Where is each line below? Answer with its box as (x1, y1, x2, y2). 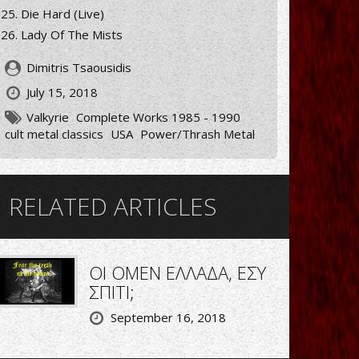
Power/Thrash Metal (140, 125, 255, 142)
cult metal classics (5, 125, 103, 142)
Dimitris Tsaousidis (23, 58, 131, 75)
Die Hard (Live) (21, 5, 104, 22)
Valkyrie (26, 108, 69, 125)
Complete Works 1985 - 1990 (76, 108, 240, 125)
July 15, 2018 (26, 83, 98, 100)
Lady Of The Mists (21, 26, 123, 42)
